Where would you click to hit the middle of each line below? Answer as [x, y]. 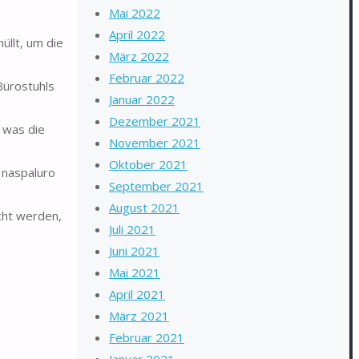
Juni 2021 [134, 251]
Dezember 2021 [155, 121]
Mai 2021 [135, 272]
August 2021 [144, 208]
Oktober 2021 [148, 164]
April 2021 [137, 294]
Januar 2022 [142, 99]
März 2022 [139, 56]
